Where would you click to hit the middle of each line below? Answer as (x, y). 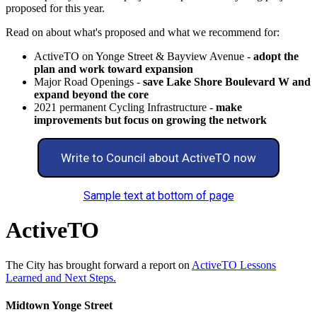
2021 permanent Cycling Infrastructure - (123, 107)
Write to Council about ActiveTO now (158, 157)
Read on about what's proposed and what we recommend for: (143, 32)
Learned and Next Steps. (61, 277)
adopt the (276, 56)
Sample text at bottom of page (158, 195)
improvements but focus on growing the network (150, 120)
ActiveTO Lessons (234, 265)
